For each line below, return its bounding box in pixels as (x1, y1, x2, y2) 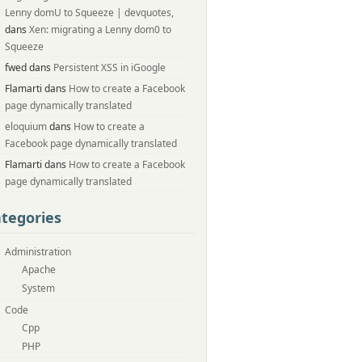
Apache (22, 263, 56, 276)
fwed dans (5, 61, 53, 74)
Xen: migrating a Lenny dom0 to (29, 23, 171, 36)
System (22, 281, 55, 295)
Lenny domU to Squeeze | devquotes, (5, 6, 174, 19)
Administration (5, 245, 71, 259)
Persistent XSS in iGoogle (53, 61, 166, 74)
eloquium (5, 120, 47, 133)
